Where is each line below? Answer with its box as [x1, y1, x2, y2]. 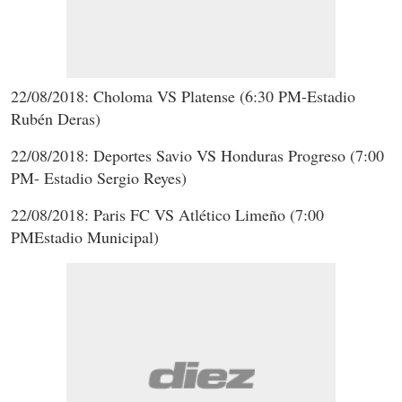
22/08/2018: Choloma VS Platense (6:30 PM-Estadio [11, 84, 355, 107]
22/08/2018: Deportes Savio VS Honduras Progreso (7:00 [11, 144, 384, 166]
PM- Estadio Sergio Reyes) [11, 166, 187, 188]
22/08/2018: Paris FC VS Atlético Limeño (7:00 [11, 203, 324, 225]
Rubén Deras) [11, 107, 100, 129]
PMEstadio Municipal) [11, 225, 159, 248]
